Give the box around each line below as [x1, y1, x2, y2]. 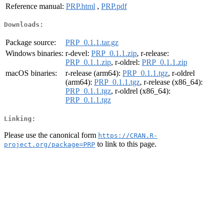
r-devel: [65, 49, 91, 58]
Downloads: [4, 21, 44, 29]
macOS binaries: [5, 69, 57, 78]
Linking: [4, 114, 36, 122]
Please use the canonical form [4, 130, 98, 139]
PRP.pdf [101, 1, 127, 10]
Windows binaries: [5, 49, 63, 58]
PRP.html [66, 1, 95, 10]
